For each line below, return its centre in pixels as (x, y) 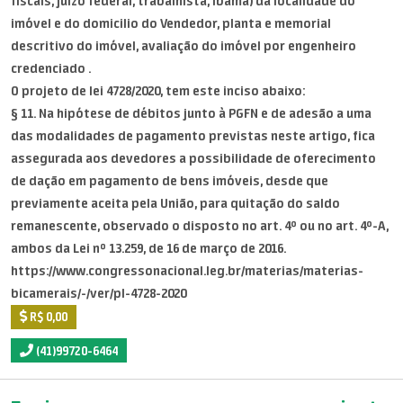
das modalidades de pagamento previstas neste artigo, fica (193, 136)
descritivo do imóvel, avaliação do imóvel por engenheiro (184, 46)
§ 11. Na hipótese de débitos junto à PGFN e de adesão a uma (191, 113)
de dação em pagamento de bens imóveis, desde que (170, 181)
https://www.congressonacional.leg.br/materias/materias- (187, 271)
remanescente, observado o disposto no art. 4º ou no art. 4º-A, (200, 226)
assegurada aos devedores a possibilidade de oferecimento (193, 158)
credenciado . (51, 68)
